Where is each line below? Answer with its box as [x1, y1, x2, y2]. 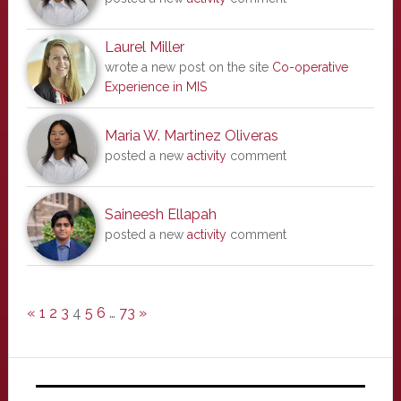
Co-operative [271, 60, 348, 74]
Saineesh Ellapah [104, 206, 217, 223]
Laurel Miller [104, 38, 184, 55]
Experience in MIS [104, 80, 207, 94]
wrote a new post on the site [104, 60, 272, 74]
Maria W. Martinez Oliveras [104, 127, 278, 144]
